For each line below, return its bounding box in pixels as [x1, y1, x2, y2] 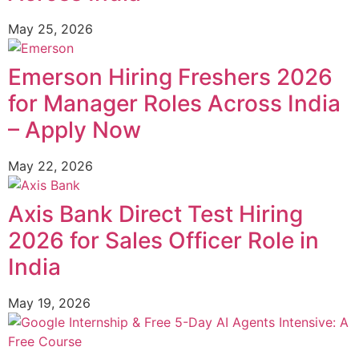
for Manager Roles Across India [8, 89, 341, 117]
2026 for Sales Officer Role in [8, 226, 319, 254]
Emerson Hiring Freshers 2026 [8, 63, 333, 91]
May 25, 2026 [8, 20, 93, 37]
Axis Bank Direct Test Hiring [8, 200, 303, 228]
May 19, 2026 [8, 294, 91, 311]
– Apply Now [8, 115, 141, 143]
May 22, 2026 [8, 157, 93, 174]
